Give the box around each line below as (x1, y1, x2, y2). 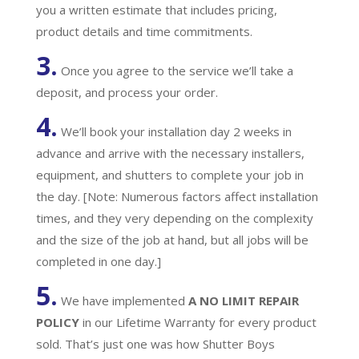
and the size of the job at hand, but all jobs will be (35, 231, 309, 248)
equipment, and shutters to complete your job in (35, 166, 304, 183)
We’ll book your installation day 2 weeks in (57, 123, 292, 139)
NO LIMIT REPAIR (199, 292, 299, 309)
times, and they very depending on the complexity (35, 209, 313, 226)
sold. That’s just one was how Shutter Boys (35, 335, 275, 352)
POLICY (35, 313, 79, 330)
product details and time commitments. (35, 22, 252, 39)
